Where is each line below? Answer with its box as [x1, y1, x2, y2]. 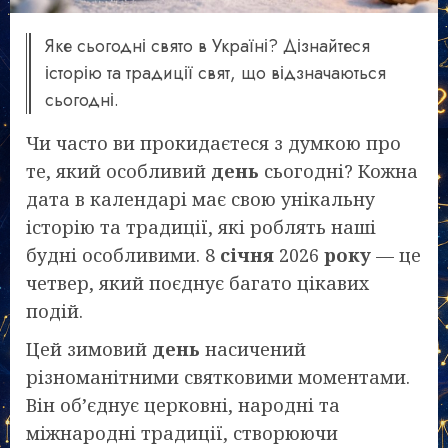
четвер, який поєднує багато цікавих [26, 270, 369, 295]
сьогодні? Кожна [259, 158, 418, 183]
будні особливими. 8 [26, 242, 220, 267]
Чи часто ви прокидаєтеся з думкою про [26, 130, 401, 155]
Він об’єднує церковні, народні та [26, 392, 340, 417]
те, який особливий [26, 158, 211, 183]
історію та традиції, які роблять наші [26, 214, 376, 239]
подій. [26, 298, 83, 323]
